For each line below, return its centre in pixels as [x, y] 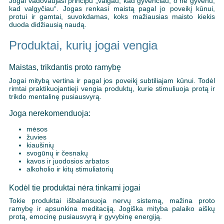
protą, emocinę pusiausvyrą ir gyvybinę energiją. [85, 217]
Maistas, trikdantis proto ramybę [65, 67]
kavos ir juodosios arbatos [67, 161]
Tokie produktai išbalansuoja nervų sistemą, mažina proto [112, 201]
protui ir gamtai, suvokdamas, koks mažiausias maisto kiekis [112, 17]
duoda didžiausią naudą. [47, 25]
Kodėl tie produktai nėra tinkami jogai [74, 187]
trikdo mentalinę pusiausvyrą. [55, 96]
